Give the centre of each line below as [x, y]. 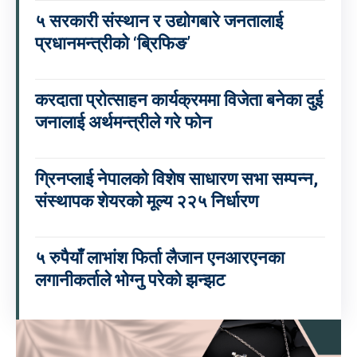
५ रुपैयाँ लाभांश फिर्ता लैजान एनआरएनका [160, 258]
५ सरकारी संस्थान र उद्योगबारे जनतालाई [159, 22]
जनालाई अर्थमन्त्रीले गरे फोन [124, 123]
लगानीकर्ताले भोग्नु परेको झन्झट [130, 280]
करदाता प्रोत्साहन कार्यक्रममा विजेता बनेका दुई [179, 100]
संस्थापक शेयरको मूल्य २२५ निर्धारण [147, 202]
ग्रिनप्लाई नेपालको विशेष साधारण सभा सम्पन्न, [177, 179]
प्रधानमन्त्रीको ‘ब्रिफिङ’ [113, 44]
